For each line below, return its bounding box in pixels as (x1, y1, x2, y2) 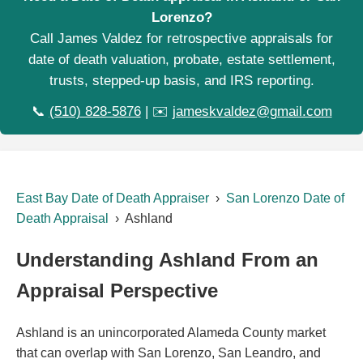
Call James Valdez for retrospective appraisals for (30, 31, 333, 46)
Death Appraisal (16, 211, 109, 225)
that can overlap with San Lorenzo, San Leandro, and (16, 345, 321, 360)
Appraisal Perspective (16, 279, 218, 301)
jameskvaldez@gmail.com (172, 104, 332, 119)
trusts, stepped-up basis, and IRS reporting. (49, 73, 314, 88)
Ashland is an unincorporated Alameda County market (16, 325, 326, 340)
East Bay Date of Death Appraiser (16, 191, 209, 205)
